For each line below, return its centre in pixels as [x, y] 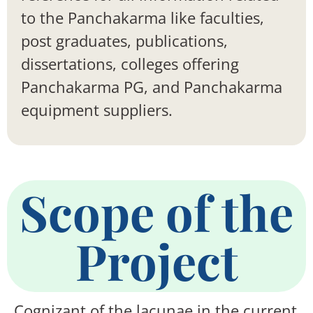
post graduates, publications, [124, 40]
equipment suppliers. [97, 109]
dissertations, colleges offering [130, 63]
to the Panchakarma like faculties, [143, 17]
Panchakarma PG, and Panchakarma [152, 86]
